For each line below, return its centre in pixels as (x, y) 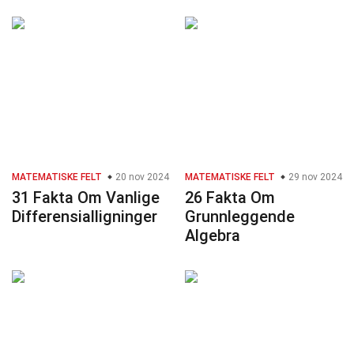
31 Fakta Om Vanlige (86, 198)
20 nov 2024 (141, 177)
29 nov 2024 (314, 177)
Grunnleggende (240, 217)
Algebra (213, 236)
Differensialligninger (85, 217)
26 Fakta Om (230, 198)
